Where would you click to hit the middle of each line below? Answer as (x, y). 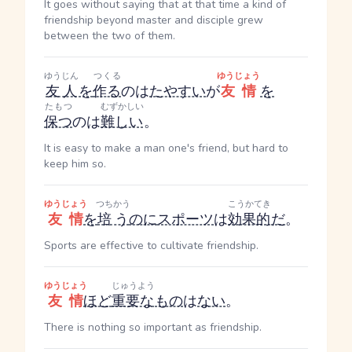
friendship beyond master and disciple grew (154, 20)
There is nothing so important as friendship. (153, 327)
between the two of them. (110, 36)
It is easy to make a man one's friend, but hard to (166, 148)
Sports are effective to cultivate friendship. (151, 246)
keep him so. (75, 164)
